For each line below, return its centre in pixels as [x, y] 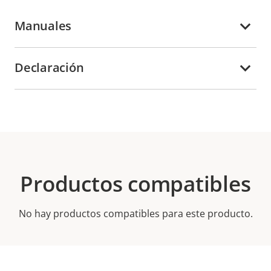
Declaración [49, 67]
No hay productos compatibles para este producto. [135, 214]
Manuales [43, 25]
